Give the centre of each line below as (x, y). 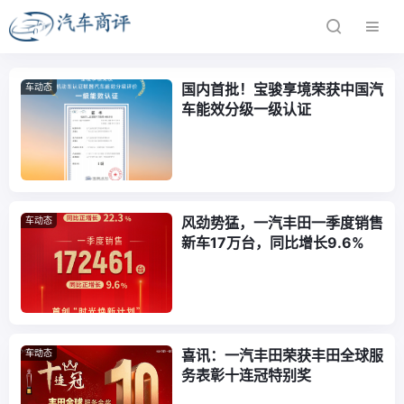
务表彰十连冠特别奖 (246, 376)
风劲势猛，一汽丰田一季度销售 (282, 222)
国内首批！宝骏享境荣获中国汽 (282, 89)
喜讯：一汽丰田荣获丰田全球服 (282, 356)
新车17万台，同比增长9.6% (272, 242)
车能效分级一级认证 (246, 109)
